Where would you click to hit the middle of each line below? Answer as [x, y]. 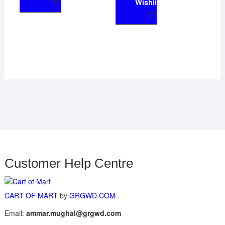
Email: [15, 213]
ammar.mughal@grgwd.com [73, 213]
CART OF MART [31, 196]
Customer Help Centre [69, 163]
